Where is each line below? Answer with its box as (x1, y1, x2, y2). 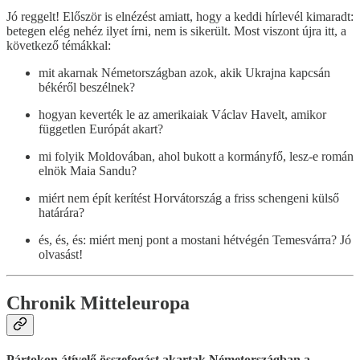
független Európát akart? (39, 121, 163, 136)
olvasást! (39, 247, 83, 261)
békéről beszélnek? (39, 80, 135, 94)
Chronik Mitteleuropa (6, 292, 190, 313)
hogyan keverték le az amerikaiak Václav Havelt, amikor (39, 107, 326, 121)
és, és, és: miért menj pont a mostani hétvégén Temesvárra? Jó (39, 232, 351, 247)
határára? (39, 205, 84, 219)
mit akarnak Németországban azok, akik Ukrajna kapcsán (39, 65, 330, 80)
